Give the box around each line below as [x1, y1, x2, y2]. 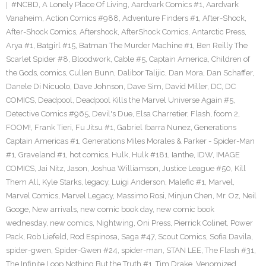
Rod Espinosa [70, 232, 118, 241]
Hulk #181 [132, 150, 168, 159]
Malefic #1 [169, 178, 205, 186]
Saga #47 [121, 232, 154, 241]
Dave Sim [127, 82, 161, 91]
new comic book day [80, 205, 153, 214]
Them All [6, 178, 39, 186]
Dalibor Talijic [118, 68, 165, 77]
